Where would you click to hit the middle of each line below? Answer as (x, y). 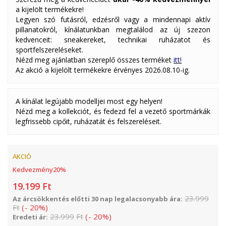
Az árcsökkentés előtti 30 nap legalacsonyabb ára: (98, 199)
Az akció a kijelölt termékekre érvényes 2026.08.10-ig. (103, 70)
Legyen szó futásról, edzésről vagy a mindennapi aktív (113, 19)
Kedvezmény (33, 169)
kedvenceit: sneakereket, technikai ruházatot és (113, 40)
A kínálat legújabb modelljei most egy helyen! (89, 101)
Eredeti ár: (30, 217)
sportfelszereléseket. (49, 50)
